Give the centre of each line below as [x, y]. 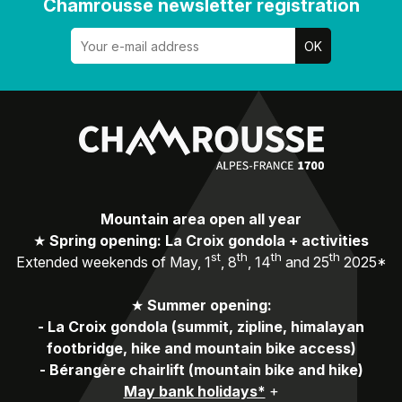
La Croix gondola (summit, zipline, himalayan [206, 327]
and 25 [305, 262]
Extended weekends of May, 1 [113, 262]
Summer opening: [209, 306]
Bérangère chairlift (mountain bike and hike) [206, 370]
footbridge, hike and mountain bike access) [201, 349]
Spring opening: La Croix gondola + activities [209, 241]
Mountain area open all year [201, 219]
